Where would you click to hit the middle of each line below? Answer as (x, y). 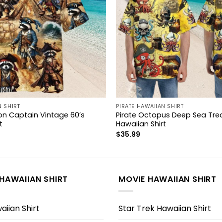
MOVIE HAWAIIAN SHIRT (167, 179)
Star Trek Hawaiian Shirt (165, 208)
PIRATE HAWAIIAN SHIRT (150, 106)
